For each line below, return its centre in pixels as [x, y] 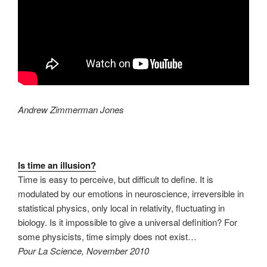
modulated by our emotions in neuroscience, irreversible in [131, 193]
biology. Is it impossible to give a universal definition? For [128, 222]
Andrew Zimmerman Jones [71, 109]
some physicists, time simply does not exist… [107, 236]
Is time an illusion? [57, 165]
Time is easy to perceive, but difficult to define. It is [116, 179]
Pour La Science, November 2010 [83, 250]
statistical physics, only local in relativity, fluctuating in [121, 207]
